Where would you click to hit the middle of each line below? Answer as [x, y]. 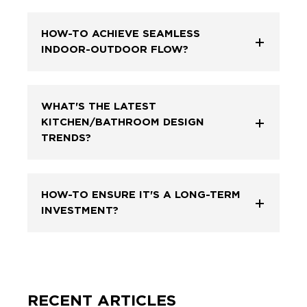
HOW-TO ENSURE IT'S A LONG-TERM [141, 195]
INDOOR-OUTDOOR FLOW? [115, 50]
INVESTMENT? [80, 211]
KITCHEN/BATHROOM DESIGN [123, 122]
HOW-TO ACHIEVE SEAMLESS [121, 34]
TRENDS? [66, 138]
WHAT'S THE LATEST [99, 107]
